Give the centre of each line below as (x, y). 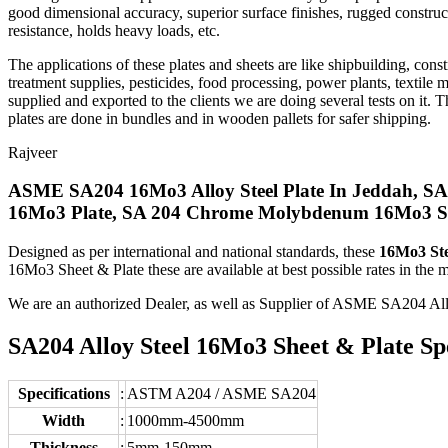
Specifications (63, 393)
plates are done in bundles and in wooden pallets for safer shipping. (219, 118)
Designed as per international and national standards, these (193, 252)
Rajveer (32, 152)
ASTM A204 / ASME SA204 (221, 393)
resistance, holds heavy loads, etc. (114, 30)
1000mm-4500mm (185, 420)
